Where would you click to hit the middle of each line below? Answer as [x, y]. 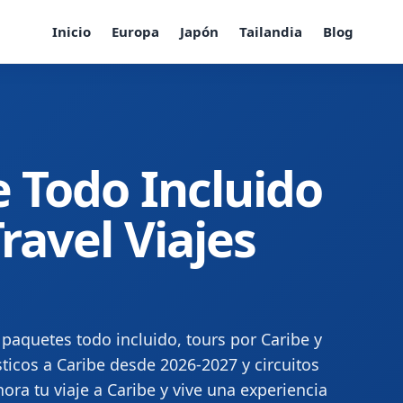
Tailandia [270, 31]
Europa [135, 31]
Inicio [71, 31]
